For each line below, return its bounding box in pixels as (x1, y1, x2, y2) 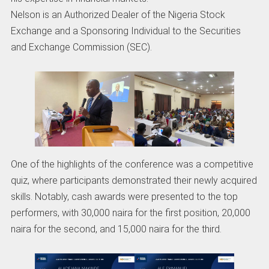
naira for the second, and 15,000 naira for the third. (10, 223, 222, 235)
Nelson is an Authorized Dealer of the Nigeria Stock (10, 8, 225, 20)
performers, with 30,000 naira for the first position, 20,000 (10, 207, 250, 219)
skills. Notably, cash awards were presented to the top (10, 190, 238, 202)
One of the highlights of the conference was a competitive (10, 158, 253, 170)
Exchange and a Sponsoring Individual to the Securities (10, 25, 241, 37)
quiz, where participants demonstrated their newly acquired (10, 174, 257, 186)
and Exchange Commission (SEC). (10, 41, 152, 53)
